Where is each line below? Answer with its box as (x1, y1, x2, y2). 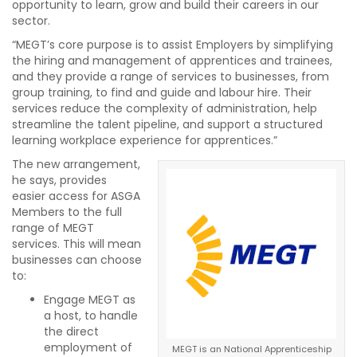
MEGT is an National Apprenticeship (171, 342, 331, 355)
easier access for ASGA (12, 187, 140, 204)
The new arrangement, (12, 155, 140, 172)
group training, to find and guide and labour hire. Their (12, 84, 312, 100)
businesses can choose (12, 251, 142, 268)
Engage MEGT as (44, 291, 135, 308)
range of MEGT (12, 219, 94, 236)
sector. (12, 12, 50, 29)
